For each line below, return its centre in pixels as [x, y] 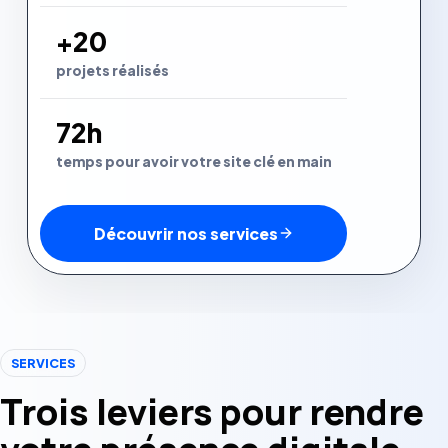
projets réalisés [112, 70]
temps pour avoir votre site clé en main [193, 162]
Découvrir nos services [185, 233]
